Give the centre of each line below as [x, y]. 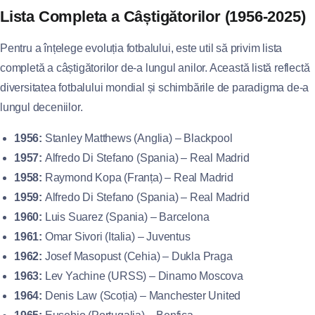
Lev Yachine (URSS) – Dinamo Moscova [143, 276]
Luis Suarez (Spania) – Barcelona [126, 217]
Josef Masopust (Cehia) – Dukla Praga [137, 256]
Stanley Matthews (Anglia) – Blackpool [137, 138]
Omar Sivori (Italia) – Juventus [116, 236]
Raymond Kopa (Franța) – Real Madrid [138, 177]
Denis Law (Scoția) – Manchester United [142, 295]
